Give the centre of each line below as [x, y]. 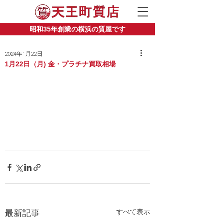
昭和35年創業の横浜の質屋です [77, 29]
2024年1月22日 [24, 54]
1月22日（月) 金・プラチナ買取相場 [60, 64]
